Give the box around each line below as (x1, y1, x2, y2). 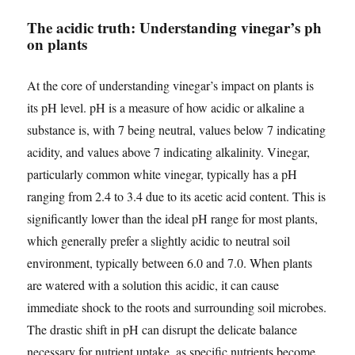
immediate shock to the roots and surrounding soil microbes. (27, 299, 327, 316)
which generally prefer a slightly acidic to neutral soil (27, 232, 291, 250)
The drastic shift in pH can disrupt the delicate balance (27, 321, 298, 338)
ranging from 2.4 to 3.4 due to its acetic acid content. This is (27, 188, 326, 205)
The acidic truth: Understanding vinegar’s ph (27, 17, 323, 39)
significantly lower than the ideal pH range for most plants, (27, 210, 319, 227)
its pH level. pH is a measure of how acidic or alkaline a (27, 99, 305, 116)
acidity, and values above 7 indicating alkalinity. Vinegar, (27, 143, 311, 161)
